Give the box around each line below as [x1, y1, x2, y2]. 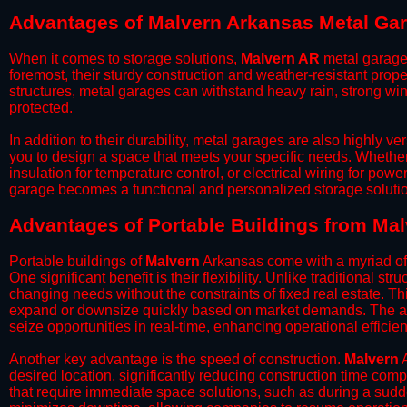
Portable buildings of [9, 253, 145, 269]
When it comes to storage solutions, [9, 51, 241, 66]
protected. [9, 100, 73, 115]
